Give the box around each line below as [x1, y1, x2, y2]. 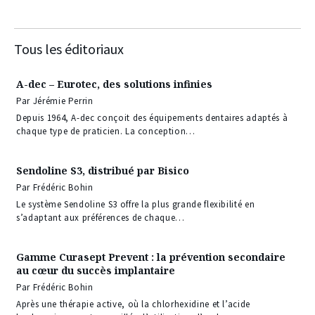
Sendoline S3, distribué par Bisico [16, 163, 189, 177]
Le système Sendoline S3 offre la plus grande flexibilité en [16, 198, 255, 210]
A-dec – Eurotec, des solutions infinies [16, 77, 212, 91]
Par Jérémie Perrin [16, 94, 94, 107]
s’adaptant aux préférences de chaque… [16, 211, 186, 224]
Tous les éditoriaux [14, 39, 124, 58]
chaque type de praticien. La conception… [16, 124, 195, 137]
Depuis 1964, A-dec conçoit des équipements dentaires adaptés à [16, 111, 288, 124]
